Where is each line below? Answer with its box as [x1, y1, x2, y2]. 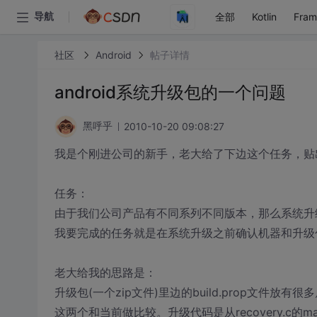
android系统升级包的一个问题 [54, 82, 286, 103]
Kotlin [252, 11, 277, 23]
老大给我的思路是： [54, 265, 156, 279]
